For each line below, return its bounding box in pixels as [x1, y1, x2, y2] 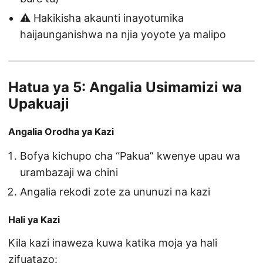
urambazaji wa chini [20, 166, 118, 179]
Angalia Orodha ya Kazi [8, 126, 114, 138]
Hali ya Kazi [8, 214, 60, 226]
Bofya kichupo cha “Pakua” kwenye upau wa [20, 150, 240, 163]
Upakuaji [8, 95, 69, 113]
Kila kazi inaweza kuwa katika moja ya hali [8, 237, 217, 249]
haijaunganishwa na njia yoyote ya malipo [20, 28, 226, 41]
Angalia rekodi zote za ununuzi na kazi [20, 186, 210, 198]
